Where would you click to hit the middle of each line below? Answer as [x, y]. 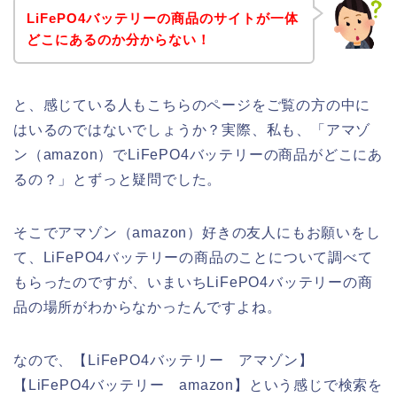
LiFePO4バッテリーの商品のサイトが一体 [162, 19]
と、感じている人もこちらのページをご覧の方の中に [192, 105]
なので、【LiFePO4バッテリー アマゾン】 [163, 361]
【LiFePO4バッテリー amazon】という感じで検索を [198, 385]
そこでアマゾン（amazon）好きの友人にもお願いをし [197, 233]
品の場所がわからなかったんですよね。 [148, 307]
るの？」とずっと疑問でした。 [118, 180]
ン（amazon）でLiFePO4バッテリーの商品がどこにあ [198, 155]
